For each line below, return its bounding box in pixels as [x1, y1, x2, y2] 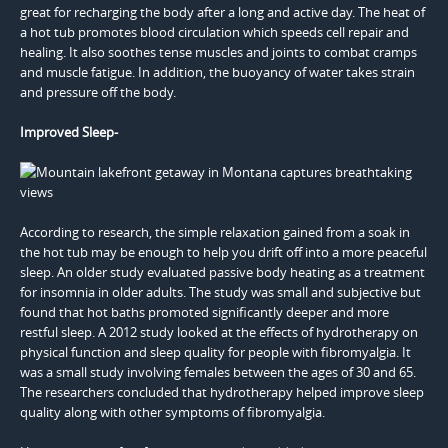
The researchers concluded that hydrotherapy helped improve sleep [20, 382, 424, 401]
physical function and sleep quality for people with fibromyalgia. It [20, 342, 411, 361]
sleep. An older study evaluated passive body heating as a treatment [20, 262, 425, 281]
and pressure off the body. [20, 82, 176, 101]
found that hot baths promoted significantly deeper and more [20, 302, 389, 321]
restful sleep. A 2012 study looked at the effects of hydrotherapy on [20, 322, 418, 341]
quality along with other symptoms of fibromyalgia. [20, 402, 325, 421]
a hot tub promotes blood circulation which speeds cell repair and [20, 22, 409, 41]
